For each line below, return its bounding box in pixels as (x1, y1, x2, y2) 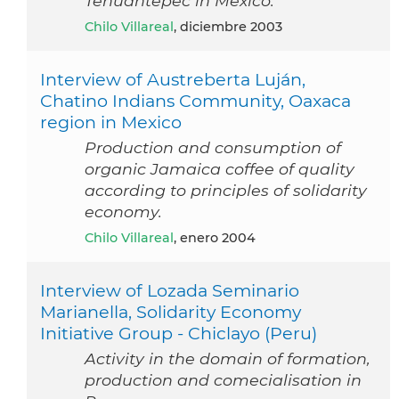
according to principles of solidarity (85, 181, 367, 200)
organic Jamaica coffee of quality (85, 159, 354, 179)
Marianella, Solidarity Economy (40, 301, 301, 323)
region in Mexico (40, 111, 182, 134)
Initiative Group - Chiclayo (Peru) (40, 322, 317, 345)
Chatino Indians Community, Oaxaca (40, 90, 351, 112)
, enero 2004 (174, 230, 256, 247)
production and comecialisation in (85, 370, 362, 390)
